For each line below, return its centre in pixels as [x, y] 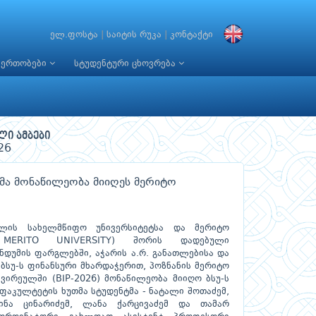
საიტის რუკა [134, 35]
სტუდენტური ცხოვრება [126, 64]
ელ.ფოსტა [74, 35]
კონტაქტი [192, 35]
